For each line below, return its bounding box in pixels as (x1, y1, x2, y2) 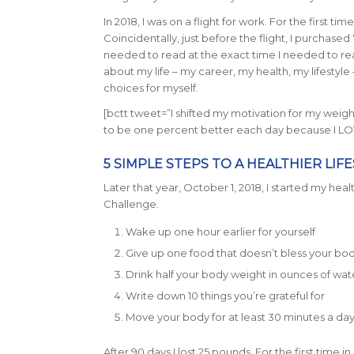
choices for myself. (103, 81, 198, 94)
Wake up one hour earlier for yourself (125, 224, 315, 238)
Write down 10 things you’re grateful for (125, 288, 325, 302)
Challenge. (103, 197, 161, 210)
